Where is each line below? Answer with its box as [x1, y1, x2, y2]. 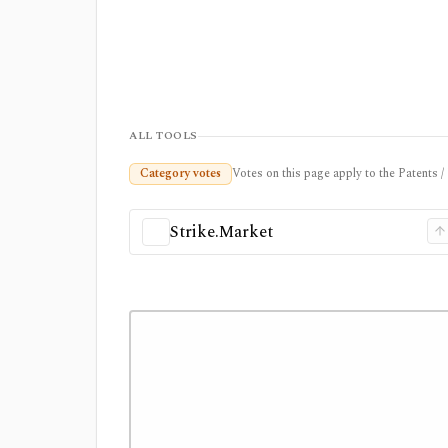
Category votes [140, 164, 221, 183]
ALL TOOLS [129, 127, 198, 144]
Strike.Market [170, 220, 273, 244]
